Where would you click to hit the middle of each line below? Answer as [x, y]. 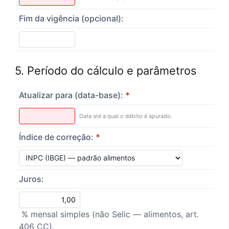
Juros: [31, 179]
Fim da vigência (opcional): [71, 18]
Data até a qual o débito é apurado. [125, 116]
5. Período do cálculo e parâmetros [105, 70]
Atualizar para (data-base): [71, 95]
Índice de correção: [56, 137]
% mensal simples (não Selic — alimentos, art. [109, 214]
